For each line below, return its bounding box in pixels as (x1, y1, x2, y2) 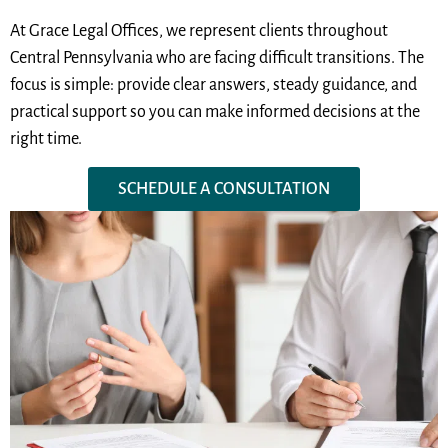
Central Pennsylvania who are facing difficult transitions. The (10, 48, 424, 67)
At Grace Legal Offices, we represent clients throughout (10, 21, 388, 40)
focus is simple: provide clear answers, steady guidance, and (10, 75, 417, 94)
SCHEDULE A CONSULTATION (118, 180, 330, 199)
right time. (10, 129, 82, 148)
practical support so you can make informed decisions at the (10, 102, 420, 121)
